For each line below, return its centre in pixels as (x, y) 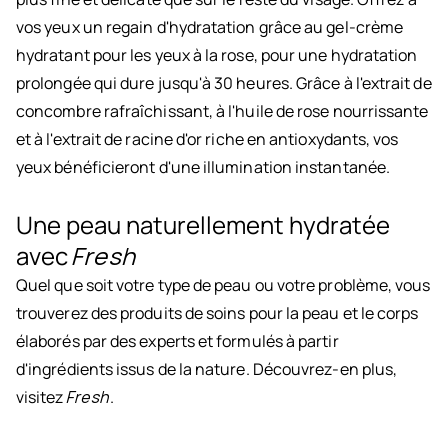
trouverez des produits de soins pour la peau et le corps (217, 313)
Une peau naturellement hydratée (203, 225)
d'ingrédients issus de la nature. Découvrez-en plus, (207, 369)
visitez (41, 397)
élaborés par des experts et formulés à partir (177, 341)
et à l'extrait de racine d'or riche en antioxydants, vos (207, 139)
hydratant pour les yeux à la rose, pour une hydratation (217, 55)
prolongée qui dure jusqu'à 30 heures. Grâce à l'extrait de (224, 83)
